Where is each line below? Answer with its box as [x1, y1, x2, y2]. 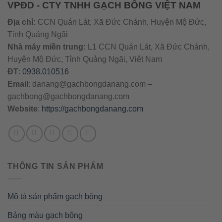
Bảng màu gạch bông [7, 211, 83, 220]
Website [7, 105, 38, 113]
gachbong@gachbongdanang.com [7, 92, 129, 101]
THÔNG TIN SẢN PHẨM [7, 162, 104, 171]
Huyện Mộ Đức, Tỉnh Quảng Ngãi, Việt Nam [7, 55, 164, 64]
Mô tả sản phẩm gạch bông [7, 192, 103, 201]
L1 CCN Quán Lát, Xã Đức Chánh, [86, 43, 210, 52]
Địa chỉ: [7, 18, 38, 27]
